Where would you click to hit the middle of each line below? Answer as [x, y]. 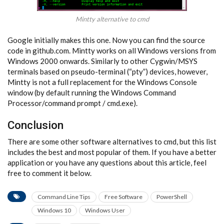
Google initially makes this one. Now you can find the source [106, 40]
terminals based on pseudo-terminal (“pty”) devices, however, [107, 71]
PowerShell [172, 196]
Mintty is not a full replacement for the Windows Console [102, 82]
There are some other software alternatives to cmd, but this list [112, 141]
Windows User [105, 210]
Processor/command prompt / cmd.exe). [72, 103]
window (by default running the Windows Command [92, 92]
